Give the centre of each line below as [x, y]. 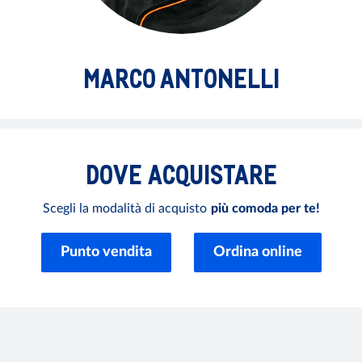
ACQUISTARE [212, 174]
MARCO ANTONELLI [181, 78]
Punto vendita [106, 252]
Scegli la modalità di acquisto [124, 208]
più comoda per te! [265, 208]
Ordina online [257, 252]
